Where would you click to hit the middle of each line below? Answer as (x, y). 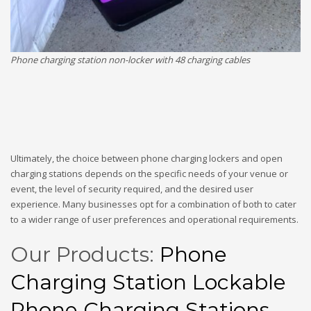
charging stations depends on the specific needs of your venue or (149, 173)
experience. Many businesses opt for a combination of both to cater (153, 204)
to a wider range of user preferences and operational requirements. (154, 219)
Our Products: (85, 254)
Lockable (239, 282)
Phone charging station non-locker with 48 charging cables (130, 59)
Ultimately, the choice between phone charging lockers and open (146, 158)
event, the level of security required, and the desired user (132, 188)
